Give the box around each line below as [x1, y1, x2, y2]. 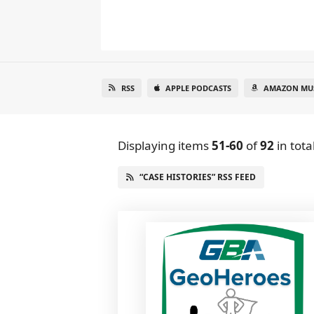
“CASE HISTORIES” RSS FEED [139, 171, 256, 183]
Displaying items [118, 137, 212, 153]
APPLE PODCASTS [165, 83, 231, 93]
